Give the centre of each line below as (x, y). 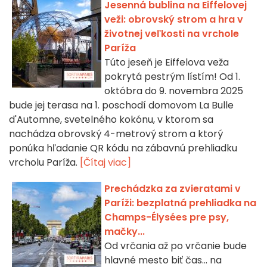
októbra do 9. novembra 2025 (174, 91)
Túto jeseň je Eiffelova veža (167, 63)
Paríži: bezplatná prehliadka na (180, 203)
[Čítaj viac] (105, 163)
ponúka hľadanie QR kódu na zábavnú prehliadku (123, 148)
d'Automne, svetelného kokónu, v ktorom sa (111, 120)
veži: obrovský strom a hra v (174, 20)
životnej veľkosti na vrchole (172, 34)
